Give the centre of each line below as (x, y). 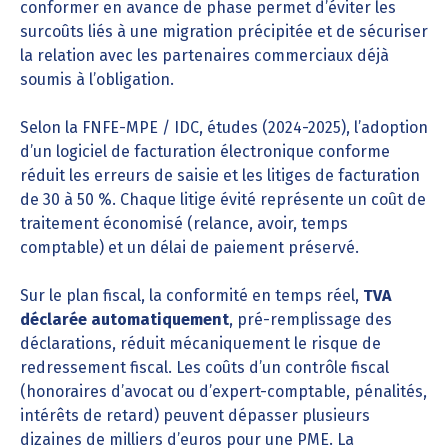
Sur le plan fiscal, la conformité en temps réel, (191, 295)
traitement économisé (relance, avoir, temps (184, 223)
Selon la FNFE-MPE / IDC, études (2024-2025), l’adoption (224, 127)
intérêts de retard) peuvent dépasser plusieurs (195, 415)
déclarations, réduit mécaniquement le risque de (200, 343)
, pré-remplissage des (310, 319)
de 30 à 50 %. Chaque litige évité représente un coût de (223, 199)
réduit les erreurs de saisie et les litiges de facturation (220, 175)
